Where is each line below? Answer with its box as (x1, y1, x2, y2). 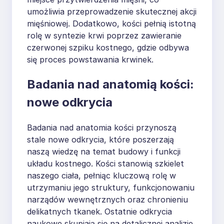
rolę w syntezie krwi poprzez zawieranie (27, 30, 181, 41)
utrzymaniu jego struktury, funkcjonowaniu (27, 182, 194, 192)
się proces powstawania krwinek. (27, 54, 153, 65)
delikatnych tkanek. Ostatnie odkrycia (27, 206, 172, 216)
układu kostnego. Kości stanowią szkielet (27, 158, 184, 168)
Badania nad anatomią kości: (27, 77, 194, 91)
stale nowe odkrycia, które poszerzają (27, 134, 174, 144)
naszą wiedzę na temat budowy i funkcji (27, 146, 180, 156)
